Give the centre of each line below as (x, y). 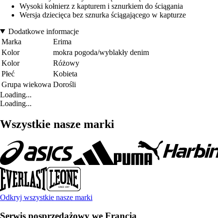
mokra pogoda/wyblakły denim (101, 52)
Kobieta (65, 73)
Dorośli (64, 84)
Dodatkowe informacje (43, 31)
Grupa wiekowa (26, 84)
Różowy (66, 63)
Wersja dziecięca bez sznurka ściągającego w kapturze (103, 15)
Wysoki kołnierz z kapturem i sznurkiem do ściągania (101, 6)
